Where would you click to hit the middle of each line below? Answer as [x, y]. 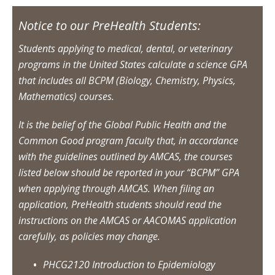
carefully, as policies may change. [89, 236]
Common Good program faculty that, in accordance [128, 140]
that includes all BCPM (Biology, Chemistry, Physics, [127, 80]
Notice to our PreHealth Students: [110, 25]
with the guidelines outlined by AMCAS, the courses [126, 156]
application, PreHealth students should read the [120, 204]
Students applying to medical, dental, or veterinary [125, 48]
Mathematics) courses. [66, 96]
